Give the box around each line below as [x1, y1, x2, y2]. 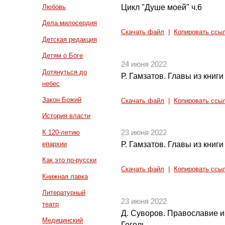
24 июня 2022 [121, 60, 167, 68]
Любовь [42, 3, 66, 11]
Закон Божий [42, 96, 82, 104]
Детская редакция [42, 35, 97, 43]
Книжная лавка [42, 172, 88, 180]
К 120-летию [42, 128, 80, 136]
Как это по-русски [42, 156, 97, 164]
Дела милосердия [42, 19, 97, 27]
